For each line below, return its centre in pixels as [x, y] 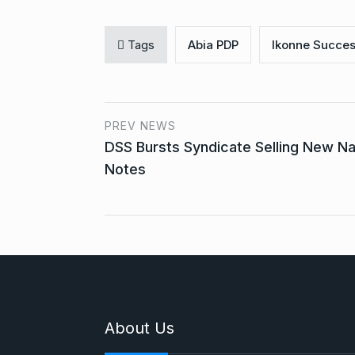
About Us [139, 328]
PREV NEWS [140, 125]
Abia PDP [213, 44]
